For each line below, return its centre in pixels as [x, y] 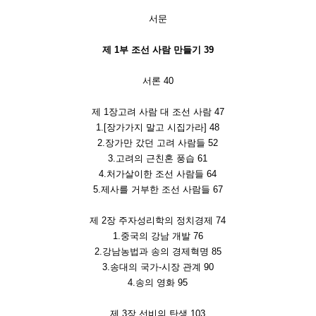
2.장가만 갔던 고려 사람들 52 [158, 143]
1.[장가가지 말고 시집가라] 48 [158, 128]
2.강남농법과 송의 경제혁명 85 [158, 252]
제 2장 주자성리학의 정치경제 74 [158, 221]
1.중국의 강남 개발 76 [158, 236]
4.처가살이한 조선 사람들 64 [158, 174]
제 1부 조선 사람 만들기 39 [158, 50]
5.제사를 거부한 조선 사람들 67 [158, 190]
